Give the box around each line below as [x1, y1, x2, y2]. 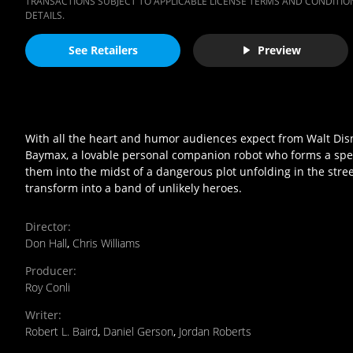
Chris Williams [72, 235, 140, 251]
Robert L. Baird [25, 323, 98, 339]
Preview [257, 43, 301, 58]
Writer [25, 307, 58, 322]
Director [25, 218, 68, 234]
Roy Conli [25, 279, 70, 295]
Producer [25, 262, 73, 278]
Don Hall [25, 235, 67, 251]
